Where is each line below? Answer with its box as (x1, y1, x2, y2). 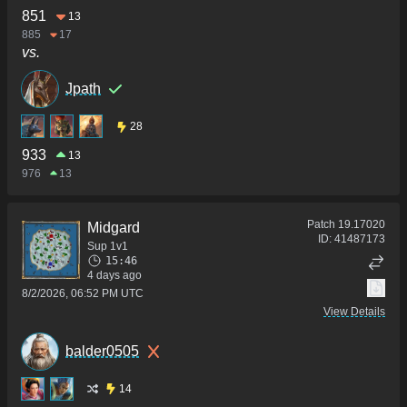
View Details (323, 305, 385, 319)
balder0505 (65, 343, 139, 360)
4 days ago (87, 269, 142, 283)
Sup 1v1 (87, 240, 128, 253)
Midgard (87, 220, 140, 236)
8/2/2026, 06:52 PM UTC (22, 287, 144, 301)
